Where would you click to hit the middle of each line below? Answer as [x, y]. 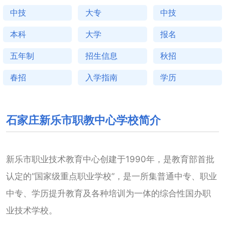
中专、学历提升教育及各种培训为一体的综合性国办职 [108, 194]
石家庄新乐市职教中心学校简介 [83, 121]
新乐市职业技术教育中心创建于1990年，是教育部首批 [110, 159]
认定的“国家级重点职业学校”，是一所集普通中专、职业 [111, 177]
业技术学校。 [31, 211]
